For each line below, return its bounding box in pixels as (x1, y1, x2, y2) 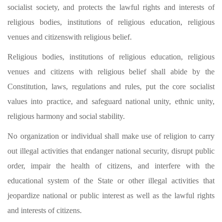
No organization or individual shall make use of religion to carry (7, 132, 215, 140)
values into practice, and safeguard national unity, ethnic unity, (7, 97, 215, 106)
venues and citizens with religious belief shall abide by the (7, 67, 215, 76)
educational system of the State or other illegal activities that (7, 176, 215, 185)
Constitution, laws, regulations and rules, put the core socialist (7, 82, 215, 91)
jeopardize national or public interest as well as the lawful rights (7, 191, 215, 200)
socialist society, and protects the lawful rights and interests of (7, 3, 215, 11)
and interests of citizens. (7, 206, 82, 215)
